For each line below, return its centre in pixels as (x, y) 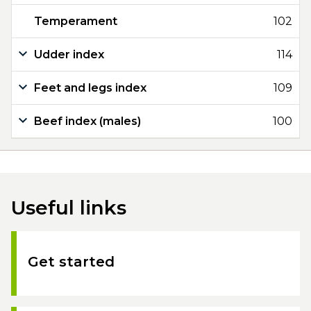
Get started (71, 262)
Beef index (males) (87, 121)
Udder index (69, 54)
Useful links (69, 208)
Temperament (76, 21)
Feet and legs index (90, 88)
